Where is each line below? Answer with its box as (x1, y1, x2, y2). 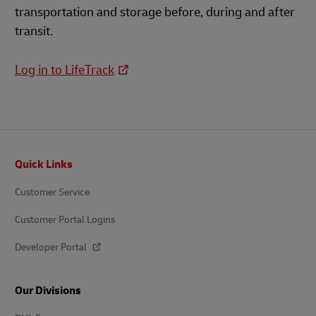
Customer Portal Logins (15, 213, 115, 226)
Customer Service (15, 186, 90, 198)
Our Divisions (15, 283, 81, 298)
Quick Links (15, 157, 73, 171)
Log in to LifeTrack (15, 61, 114, 78)
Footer (14, 151, 33, 160)
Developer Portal (15, 241, 89, 253)
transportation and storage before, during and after (15, 4, 295, 20)
